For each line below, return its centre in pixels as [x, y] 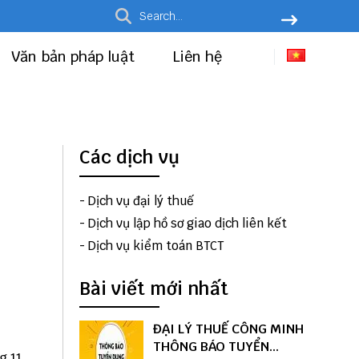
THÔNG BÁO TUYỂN [211, 347]
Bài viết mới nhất [153, 288]
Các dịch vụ [129, 157]
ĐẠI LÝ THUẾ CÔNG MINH [228, 329]
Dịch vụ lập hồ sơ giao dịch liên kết [187, 223]
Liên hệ [197, 56]
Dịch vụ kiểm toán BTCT [155, 245]
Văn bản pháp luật [75, 56]
